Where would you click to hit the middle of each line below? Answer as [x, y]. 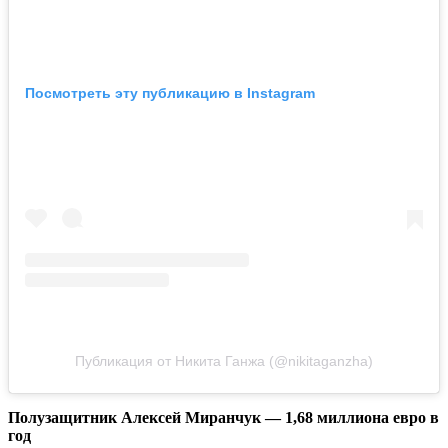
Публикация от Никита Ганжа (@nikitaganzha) [224, 361]
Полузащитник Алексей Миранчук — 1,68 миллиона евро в [223, 418]
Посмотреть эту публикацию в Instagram [170, 93]
